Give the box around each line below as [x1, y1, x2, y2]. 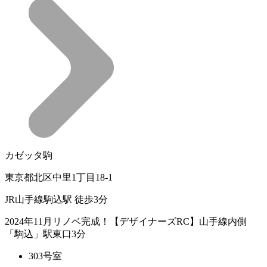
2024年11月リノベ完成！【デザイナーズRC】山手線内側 [5, 216, 247, 226]
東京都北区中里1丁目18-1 [5, 172, 113, 182]
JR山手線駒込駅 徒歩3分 [5, 194, 108, 204]
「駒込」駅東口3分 [5, 228, 86, 239]
